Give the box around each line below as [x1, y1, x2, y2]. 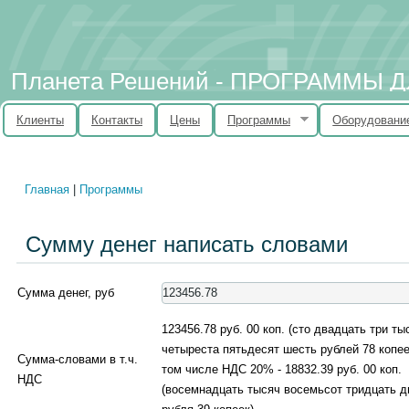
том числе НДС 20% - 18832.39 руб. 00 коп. [162, 362, 402, 376]
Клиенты [16, 112, 64, 127]
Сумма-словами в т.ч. [17, 351, 138, 366]
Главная [25, 182, 70, 196]
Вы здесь [16, 188, 102, 212]
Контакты [91, 112, 142, 127]
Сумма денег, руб [17, 285, 114, 299]
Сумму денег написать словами [26, 231, 348, 257]
